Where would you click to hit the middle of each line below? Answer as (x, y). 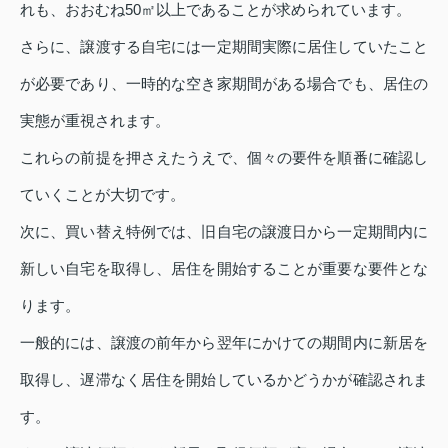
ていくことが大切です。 (102, 194)
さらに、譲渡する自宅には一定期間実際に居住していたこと (224, 46)
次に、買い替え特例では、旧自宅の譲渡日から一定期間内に (224, 231)
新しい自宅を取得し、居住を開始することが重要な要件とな (224, 268)
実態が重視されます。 (95, 120)
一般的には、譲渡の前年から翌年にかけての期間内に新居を (224, 342)
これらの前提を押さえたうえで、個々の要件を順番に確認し (224, 157)
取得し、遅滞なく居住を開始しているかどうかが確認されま (224, 379)
